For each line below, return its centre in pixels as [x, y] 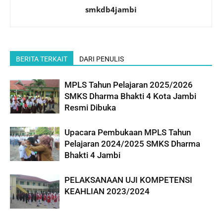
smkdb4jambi [111, 10]
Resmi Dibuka [90, 108]
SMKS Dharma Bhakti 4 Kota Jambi [130, 96]
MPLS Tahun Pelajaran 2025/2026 [129, 85]
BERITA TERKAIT [42, 59]
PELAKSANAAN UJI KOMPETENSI [128, 180]
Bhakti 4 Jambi [92, 155]
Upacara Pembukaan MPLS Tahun [128, 133]
